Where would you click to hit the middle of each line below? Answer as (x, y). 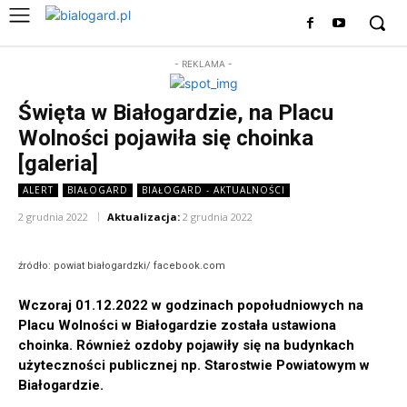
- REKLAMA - (203, 64)
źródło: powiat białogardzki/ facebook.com (122, 266)
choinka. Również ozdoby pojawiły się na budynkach (186, 346)
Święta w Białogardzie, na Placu (176, 113)
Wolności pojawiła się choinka (166, 138)
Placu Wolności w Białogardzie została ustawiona (177, 326)
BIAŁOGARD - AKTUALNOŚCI (213, 190)
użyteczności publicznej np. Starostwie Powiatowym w (194, 366)
